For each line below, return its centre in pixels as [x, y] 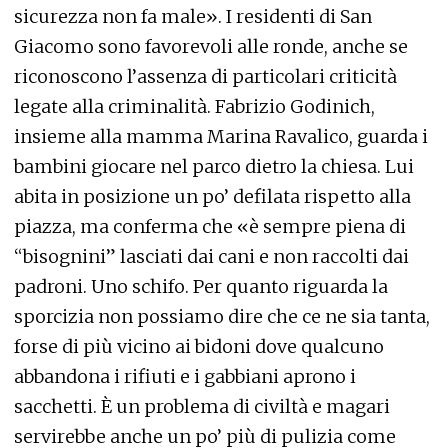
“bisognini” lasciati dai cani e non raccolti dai [211, 257]
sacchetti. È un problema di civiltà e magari [202, 407]
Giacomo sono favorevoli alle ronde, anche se [211, 47]
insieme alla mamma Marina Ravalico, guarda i [221, 137]
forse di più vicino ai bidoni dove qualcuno [199, 347]
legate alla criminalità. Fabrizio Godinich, [194, 107]
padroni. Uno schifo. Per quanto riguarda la [201, 287]
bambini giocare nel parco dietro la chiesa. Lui [214, 167]
